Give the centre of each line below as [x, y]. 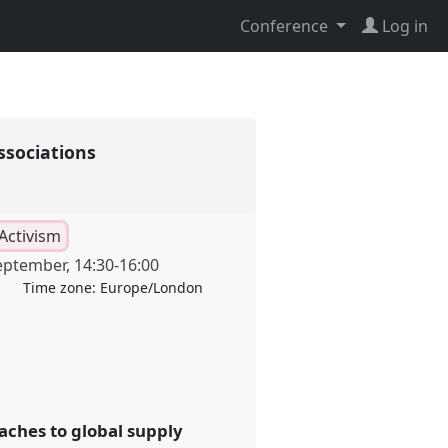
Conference [286, 26]
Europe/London [151, 288]
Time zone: [61, 288]
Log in [405, 26]
